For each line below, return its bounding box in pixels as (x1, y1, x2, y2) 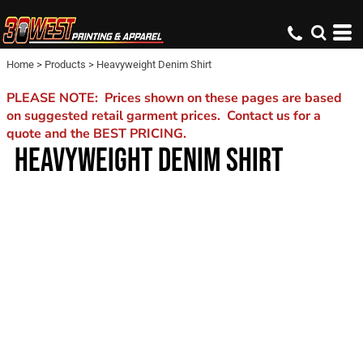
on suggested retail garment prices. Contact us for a (6, 107, 321, 125)
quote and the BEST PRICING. (6, 125, 186, 143)
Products (45, 58, 86, 70)
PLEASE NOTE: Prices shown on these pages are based (6, 89, 342, 107)
